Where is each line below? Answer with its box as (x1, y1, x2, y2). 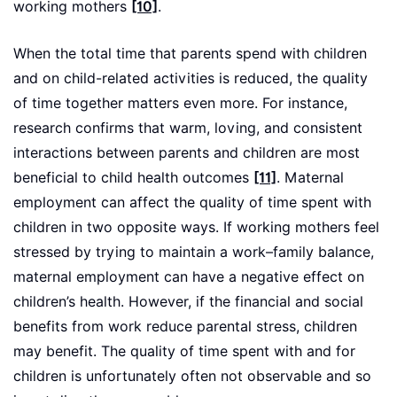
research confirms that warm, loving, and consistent (13, 120, 362, 137)
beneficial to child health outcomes (13, 169, 253, 187)
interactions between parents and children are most (13, 144, 360, 162)
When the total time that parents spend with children (13, 45, 367, 63)
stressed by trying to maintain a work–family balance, (13, 244, 374, 261)
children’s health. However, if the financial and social (13, 293, 363, 311)
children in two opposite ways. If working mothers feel (13, 219, 379, 237)
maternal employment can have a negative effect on (13, 269, 364, 286)
